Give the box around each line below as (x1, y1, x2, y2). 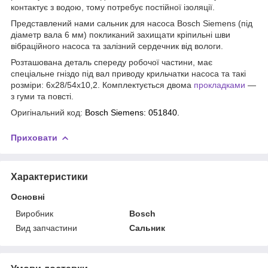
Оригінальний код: (11, 107, 85, 117)
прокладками (194, 80, 245, 90)
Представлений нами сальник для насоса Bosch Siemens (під (11, 18, 252, 28)
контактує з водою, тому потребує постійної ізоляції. (11, 2, 215, 12)
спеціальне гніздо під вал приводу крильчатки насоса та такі (11, 68, 246, 78)
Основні (11, 191, 45, 202)
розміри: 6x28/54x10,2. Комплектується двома (11, 80, 194, 90)
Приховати (11, 132, 57, 142)
